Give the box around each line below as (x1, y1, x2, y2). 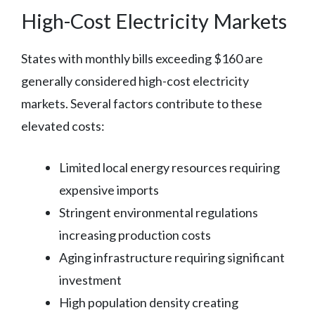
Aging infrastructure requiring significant (59, 250, 285, 266)
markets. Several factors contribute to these (21, 96, 262, 112)
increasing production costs (59, 227, 211, 243)
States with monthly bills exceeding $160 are (21, 51, 263, 67)
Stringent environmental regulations (59, 205, 258, 221)
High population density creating (59, 295, 238, 311)
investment (59, 272, 122, 288)
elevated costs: (21, 118, 105, 134)
